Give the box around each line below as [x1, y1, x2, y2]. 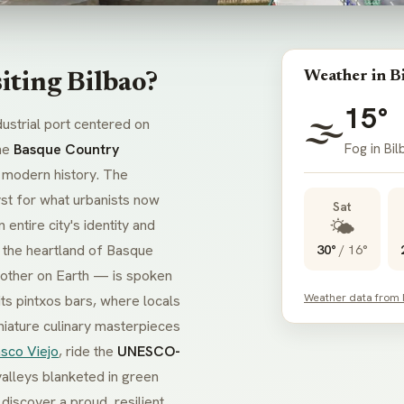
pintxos [16, 291, 61, 311]
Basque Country [14, 140, 119, 160]
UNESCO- [117, 342, 180, 362]
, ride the [59, 342, 117, 362]
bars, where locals [61, 291, 180, 311]
